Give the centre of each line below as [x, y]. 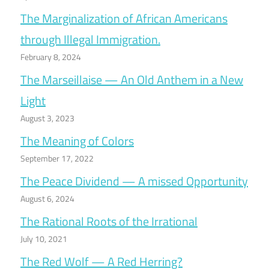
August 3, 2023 [47, 118]
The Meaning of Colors [77, 141]
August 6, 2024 [47, 199]
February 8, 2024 [51, 57]
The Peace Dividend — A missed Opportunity [134, 181]
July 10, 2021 [44, 239]
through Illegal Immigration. [90, 40]
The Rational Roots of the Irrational [109, 222]
